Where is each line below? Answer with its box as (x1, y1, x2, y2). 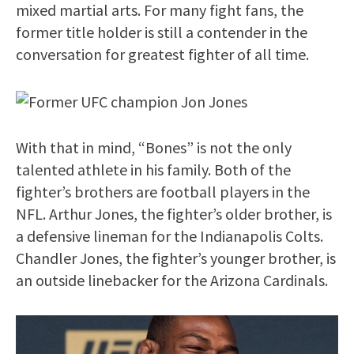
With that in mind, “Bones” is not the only (16, 137, 292, 157)
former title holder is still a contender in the (16, 21, 307, 42)
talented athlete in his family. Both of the (16, 159, 291, 179)
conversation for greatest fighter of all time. (16, 43, 309, 64)
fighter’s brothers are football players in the (16, 181, 310, 201)
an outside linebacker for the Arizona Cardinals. (16, 269, 328, 290)
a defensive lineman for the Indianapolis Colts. (16, 225, 323, 246)
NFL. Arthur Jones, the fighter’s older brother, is (16, 203, 332, 224)
